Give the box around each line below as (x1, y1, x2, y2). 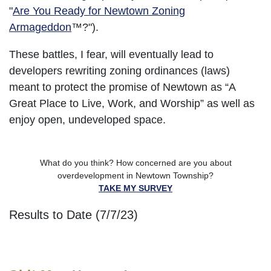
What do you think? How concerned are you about (39, 157, 232, 168)
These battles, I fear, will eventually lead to (9, 48, 214, 60)
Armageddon (9, 21, 71, 33)
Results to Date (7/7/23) (9, 207, 138, 221)
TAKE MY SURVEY (99, 183, 172, 193)
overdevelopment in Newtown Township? (57, 170, 214, 180)
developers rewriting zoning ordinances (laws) (9, 64, 230, 77)
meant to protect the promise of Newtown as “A (9, 80, 235, 93)
